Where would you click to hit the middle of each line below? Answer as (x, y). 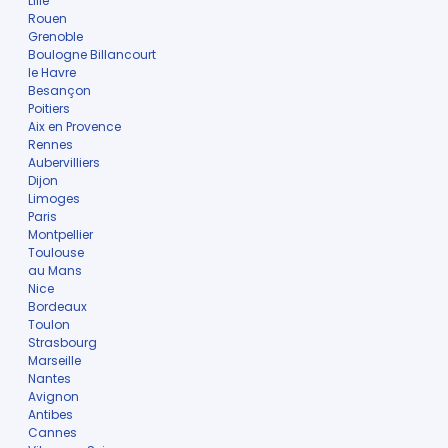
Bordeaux (57, 306)
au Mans (55, 270)
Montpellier (60, 234)
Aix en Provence (74, 126)
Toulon (49, 324)
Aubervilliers (65, 162)
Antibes (50, 414)
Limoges (54, 198)
